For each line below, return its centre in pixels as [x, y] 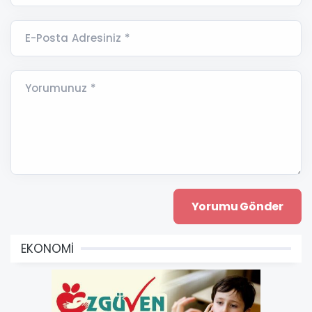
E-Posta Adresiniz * [78, 38]
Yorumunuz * [61, 88]
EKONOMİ [47, 248]
